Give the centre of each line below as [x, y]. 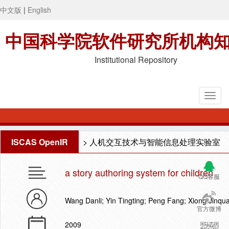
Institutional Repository [136, 60]
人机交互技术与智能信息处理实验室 [155, 142]
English [39, 10]
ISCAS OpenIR [40, 142]
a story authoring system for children [139, 172]
